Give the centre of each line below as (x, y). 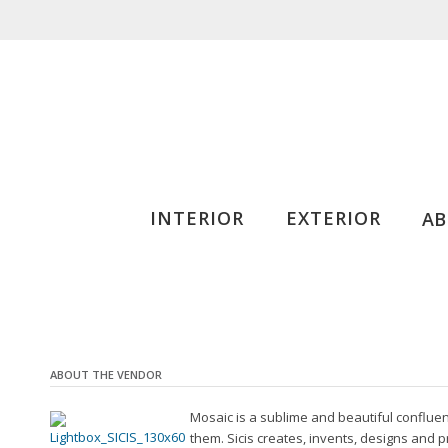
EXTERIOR (333, 218)
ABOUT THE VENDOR (106, 374)
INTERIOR (196, 218)
